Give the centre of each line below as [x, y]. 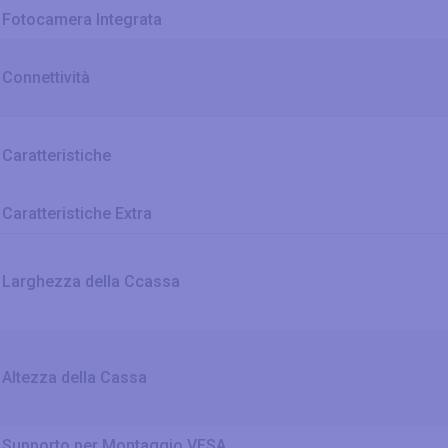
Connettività [46, 78]
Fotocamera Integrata [82, 20]
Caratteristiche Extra [77, 214]
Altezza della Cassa [74, 378]
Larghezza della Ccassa [91, 282]
